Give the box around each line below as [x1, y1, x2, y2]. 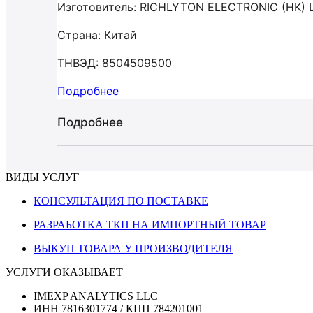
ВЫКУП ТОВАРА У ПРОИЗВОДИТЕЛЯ [34, 242, 233, 254]
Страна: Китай [57, 28, 137, 42]
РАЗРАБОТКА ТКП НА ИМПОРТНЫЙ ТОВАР [34, 219, 266, 231]
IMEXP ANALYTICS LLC [34, 290, 158, 302]
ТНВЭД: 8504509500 [57, 56, 172, 70]
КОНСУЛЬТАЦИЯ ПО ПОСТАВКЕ [34, 195, 208, 207]
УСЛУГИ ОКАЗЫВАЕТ [6, 266, 123, 278]
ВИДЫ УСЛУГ [6, 171, 79, 183]
